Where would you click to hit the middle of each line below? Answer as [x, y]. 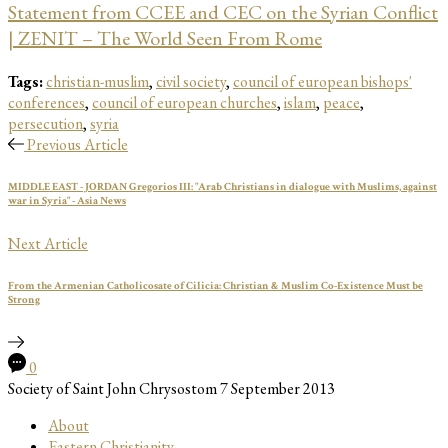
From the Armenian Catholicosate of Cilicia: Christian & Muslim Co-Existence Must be [215, 286]
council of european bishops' [322, 82]
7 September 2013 [277, 388]
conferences [46, 103]
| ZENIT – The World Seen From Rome [165, 38]
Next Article [48, 244]
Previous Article [77, 145]
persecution [45, 124]
